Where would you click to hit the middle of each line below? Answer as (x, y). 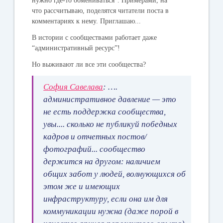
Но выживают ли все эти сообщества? (89, 64)
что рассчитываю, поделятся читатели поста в (101, 10)
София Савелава (73, 87)
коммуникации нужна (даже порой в (111, 211)
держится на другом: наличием (102, 161)
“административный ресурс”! (76, 48)
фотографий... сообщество (95, 149)
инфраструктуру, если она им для (106, 199)
